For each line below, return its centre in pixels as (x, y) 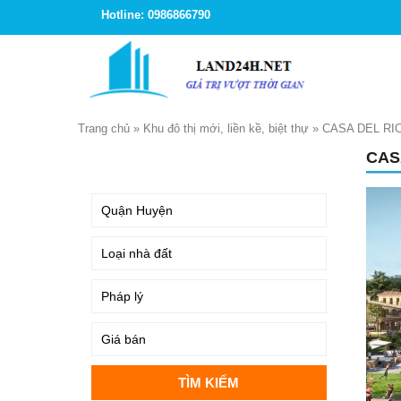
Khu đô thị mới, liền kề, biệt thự (226, 128)
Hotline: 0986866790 (156, 15)
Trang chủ (104, 128)
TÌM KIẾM (123, 161)
